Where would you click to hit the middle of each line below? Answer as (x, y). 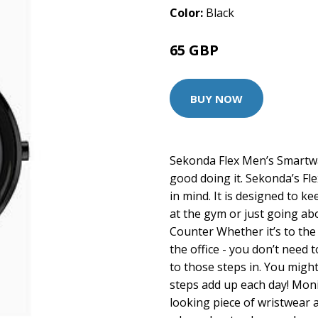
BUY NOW (216, 98)
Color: (188, 13)
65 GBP (196, 50)
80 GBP (237, 52)
